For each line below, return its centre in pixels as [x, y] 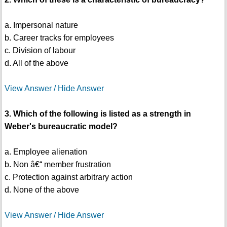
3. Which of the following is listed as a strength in [98, 114]
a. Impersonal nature [41, 25]
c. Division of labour [40, 51]
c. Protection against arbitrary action [68, 177]
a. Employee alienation [46, 152]
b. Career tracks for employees [59, 38]
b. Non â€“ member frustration [58, 165]
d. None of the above [42, 190]
